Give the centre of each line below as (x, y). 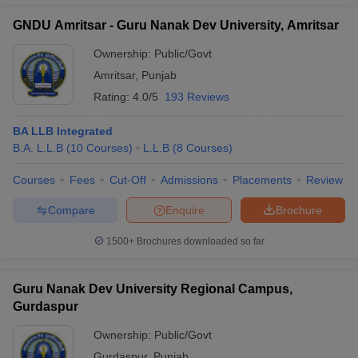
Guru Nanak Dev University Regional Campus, (153, 289)
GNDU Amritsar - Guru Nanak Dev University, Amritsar (176, 25)
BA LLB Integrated (63, 131)
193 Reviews (197, 97)
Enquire (185, 210)
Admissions (189, 180)
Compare (71, 210)
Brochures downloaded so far (199, 241)
